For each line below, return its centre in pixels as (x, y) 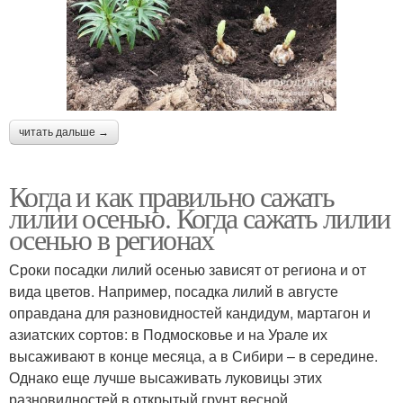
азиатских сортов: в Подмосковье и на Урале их (168, 335)
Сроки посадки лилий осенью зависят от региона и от (188, 270)
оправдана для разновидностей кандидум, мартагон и (190, 313)
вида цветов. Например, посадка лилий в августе (174, 291)
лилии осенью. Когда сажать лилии (200, 218)
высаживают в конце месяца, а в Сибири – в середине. (193, 356)
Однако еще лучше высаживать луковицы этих (166, 378)
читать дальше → (64, 133)
